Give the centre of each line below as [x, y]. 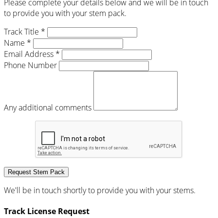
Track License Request [47, 211]
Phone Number [30, 65]
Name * [18, 43]
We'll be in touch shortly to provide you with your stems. [100, 190]
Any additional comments [48, 107]
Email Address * [32, 54]
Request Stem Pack [36, 172]
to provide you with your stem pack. [65, 13]
